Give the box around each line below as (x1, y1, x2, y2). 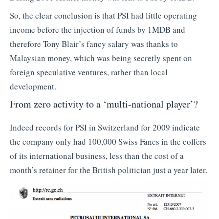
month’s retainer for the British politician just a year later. (10, 164, 207, 175)
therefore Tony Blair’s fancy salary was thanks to (10, 38, 178, 50)
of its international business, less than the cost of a (10, 150, 184, 161)
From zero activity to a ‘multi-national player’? (10, 97, 198, 110)
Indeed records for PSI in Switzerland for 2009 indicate (10, 121, 200, 133)
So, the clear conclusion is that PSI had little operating (10, 10, 197, 22)
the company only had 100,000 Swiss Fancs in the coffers (10, 135, 206, 147)
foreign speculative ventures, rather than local (10, 66, 168, 78)
